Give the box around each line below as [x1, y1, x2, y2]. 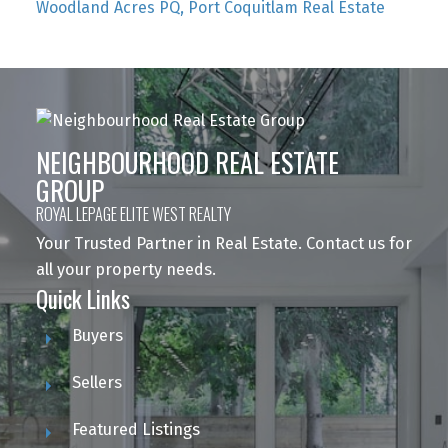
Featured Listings [71, 419, 200, 439]
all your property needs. [35, 259, 216, 279]
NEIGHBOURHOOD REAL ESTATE [35, 142, 339, 182]
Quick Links [35, 281, 130, 316]
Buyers [71, 325, 123, 345]
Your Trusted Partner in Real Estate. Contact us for [35, 233, 412, 253]
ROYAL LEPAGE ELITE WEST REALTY [35, 200, 231, 226]
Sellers [71, 372, 122, 392]
